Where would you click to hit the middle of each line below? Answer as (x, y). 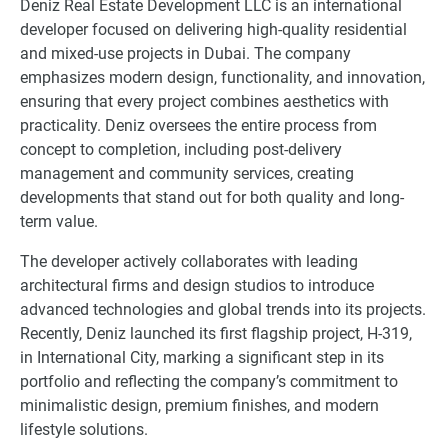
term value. (59, 221)
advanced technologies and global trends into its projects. (223, 309)
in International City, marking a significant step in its (202, 357)
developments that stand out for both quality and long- (212, 197)
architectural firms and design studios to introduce (197, 285)
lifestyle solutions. (84, 429)
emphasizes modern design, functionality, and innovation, (222, 77)
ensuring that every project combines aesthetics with (204, 101)
